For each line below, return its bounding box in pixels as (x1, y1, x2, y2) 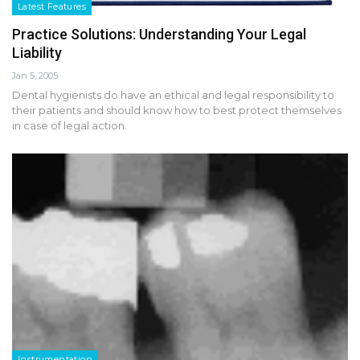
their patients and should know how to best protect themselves (12, 103, 342, 117)
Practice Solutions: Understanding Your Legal (12, 25, 306, 43)
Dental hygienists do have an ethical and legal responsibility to (12, 88, 334, 101)
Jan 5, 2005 (12, 69, 58, 81)
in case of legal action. (12, 118, 127, 132)
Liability (12, 43, 62, 61)
